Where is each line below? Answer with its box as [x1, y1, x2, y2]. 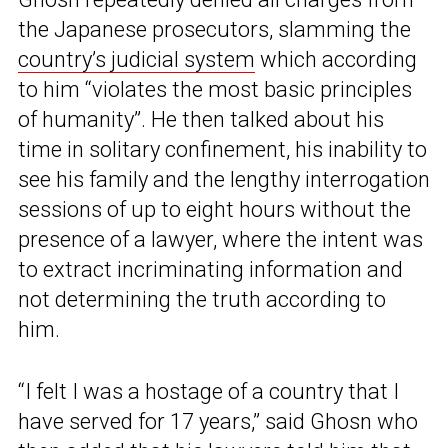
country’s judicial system [18, 47, 255, 73]
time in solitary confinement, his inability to [18, 137, 427, 163]
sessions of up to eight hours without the [18, 197, 411, 223]
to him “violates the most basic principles [18, 77, 412, 103]
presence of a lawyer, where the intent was [18, 227, 423, 253]
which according [255, 47, 417, 73]
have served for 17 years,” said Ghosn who [18, 409, 418, 435]
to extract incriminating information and [18, 257, 403, 283]
